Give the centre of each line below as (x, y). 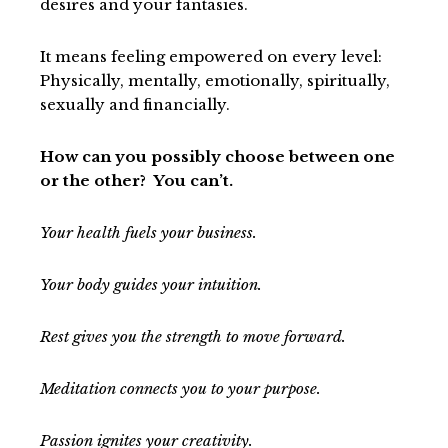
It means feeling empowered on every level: (211, 56)
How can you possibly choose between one (217, 156)
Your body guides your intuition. (155, 284)
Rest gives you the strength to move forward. (195, 336)
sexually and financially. (135, 104)
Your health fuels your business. (150, 232)
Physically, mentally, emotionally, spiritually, (215, 80)
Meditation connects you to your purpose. (182, 388)
